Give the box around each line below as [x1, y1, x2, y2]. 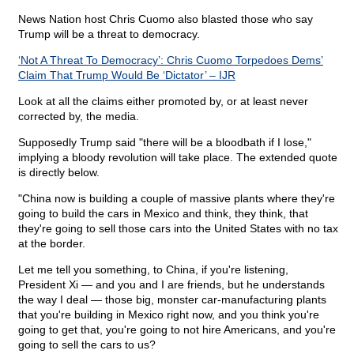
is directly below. [18, 166, 100, 179]
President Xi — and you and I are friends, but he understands [18, 278, 325, 292]
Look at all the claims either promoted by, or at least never [18, 95, 308, 108]
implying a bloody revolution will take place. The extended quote [18, 151, 337, 164]
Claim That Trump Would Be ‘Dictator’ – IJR [18, 69, 235, 82]
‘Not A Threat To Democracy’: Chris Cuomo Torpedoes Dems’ [18, 54, 323, 67]
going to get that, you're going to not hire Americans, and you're [18, 323, 336, 337]
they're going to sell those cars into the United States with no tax [18, 222, 338, 235]
